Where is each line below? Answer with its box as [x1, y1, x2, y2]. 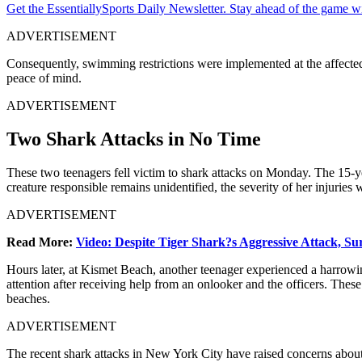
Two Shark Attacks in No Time [6, 128, 261, 150]
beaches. [6, 292, 50, 306]
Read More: [6, 235, 76, 250]
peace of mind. [6, 70, 82, 85]
